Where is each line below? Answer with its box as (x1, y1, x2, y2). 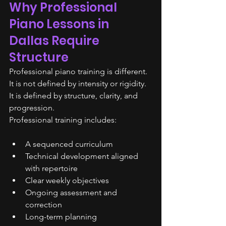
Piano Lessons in (9, 16, 111, 32)
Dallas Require (9, 32, 102, 49)
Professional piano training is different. (9, 67, 147, 76)
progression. (9, 103, 54, 112)
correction (25, 200, 62, 209)
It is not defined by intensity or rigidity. (9, 79, 148, 88)
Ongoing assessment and (25, 188, 119, 197)
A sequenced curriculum (25, 139, 113, 149)
